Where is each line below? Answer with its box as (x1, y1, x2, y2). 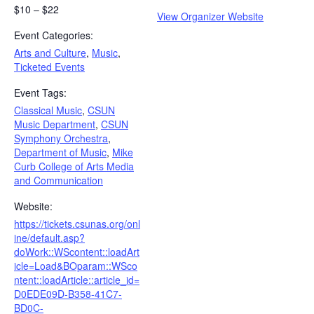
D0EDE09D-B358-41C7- (14, 286, 122, 301)
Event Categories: (14, 27, 93, 42)
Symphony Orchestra (14, 130, 108, 145)
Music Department (14, 116, 95, 131)
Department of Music (14, 144, 107, 159)
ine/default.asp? (14, 230, 85, 245)
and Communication (14, 172, 103, 187)
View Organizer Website (157, 8, 264, 23)
